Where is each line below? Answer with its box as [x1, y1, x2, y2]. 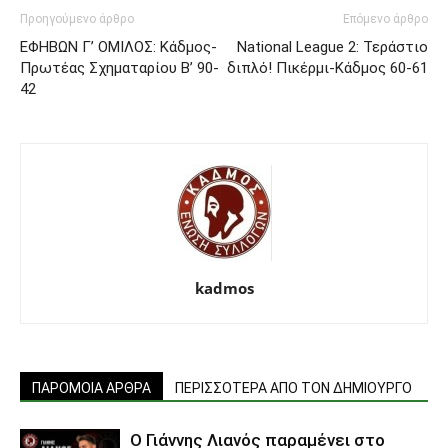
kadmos [194, 278, 254, 298]
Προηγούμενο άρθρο [20, 12, 134, 26]
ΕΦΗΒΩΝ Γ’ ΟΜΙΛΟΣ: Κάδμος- [20, 38, 217, 56]
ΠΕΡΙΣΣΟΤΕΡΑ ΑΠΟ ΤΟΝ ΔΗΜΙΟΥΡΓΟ [175, 380, 412, 396]
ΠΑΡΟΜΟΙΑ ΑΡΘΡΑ [32, 380, 151, 396]
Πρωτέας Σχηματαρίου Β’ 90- [20, 59, 219, 77]
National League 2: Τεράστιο [237, 38, 428, 56]
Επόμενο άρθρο [343, 12, 428, 26]
